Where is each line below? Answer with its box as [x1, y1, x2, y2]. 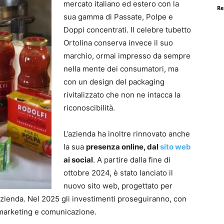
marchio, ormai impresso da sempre [63, 50, 190, 60]
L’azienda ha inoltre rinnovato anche [63, 128, 190, 138]
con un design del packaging [63, 76, 164, 86]
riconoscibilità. [63, 102, 115, 112]
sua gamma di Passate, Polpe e [63, 11, 173, 21]
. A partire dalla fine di [93, 154, 170, 164]
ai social [63, 154, 93, 164]
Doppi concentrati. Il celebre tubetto [63, 24, 191, 34]
